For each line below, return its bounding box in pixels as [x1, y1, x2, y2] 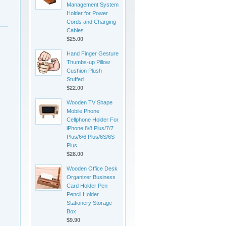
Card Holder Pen [67, 183, 107, 189]
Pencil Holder [67, 191, 99, 197]
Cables [67, 27, 84, 33]
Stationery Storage [67, 200, 112, 206]
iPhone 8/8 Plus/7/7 [67, 125, 114, 131]
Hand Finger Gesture [67, 50, 119, 56]
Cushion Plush [67, 68, 102, 74]
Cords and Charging [67, 19, 116, 25]
